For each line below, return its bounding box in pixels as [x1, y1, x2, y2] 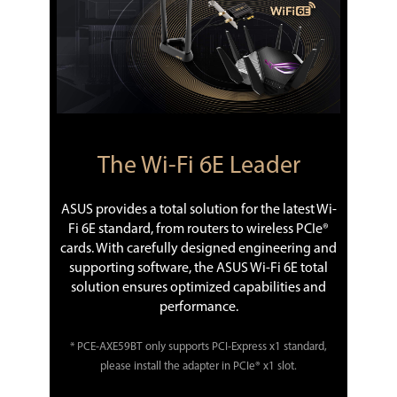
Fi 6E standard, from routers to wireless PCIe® [68, 222, 329, 237]
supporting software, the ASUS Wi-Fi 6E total [69, 261, 328, 276]
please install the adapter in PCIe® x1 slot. [100, 361, 297, 373]
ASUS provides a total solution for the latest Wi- [60, 203, 337, 218]
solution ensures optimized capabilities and [71, 281, 326, 296]
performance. [159, 300, 238, 315]
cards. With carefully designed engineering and [60, 242, 337, 257]
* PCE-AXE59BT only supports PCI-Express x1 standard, [70, 341, 327, 354]
